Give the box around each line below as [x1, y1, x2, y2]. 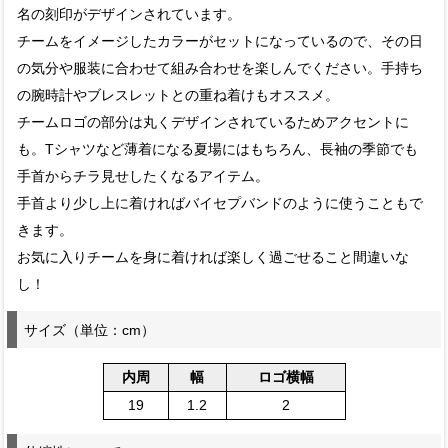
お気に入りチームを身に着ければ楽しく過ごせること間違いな [17, 249, 410, 265]
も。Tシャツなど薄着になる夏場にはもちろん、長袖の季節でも [17, 141, 419, 157]
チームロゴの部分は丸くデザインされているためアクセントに [17, 114, 410, 130]
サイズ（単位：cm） [24, 321, 156, 338]
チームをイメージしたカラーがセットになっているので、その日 [17, 33, 424, 49]
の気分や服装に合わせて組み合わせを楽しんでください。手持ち [17, 60, 424, 76]
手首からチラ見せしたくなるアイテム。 [17, 168, 270, 184]
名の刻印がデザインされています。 [17, 6, 242, 22]
